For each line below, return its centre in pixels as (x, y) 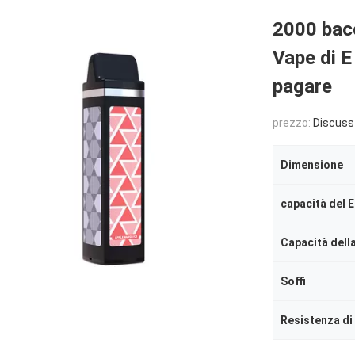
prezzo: (293, 123)
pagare (302, 86)
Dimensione (312, 165)
